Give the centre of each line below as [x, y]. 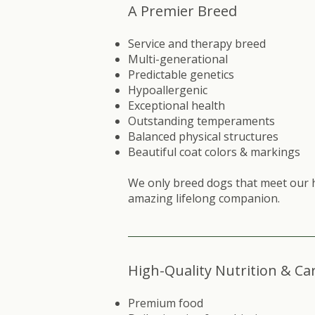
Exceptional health [178, 105]
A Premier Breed [182, 11]
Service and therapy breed [197, 44]
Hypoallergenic [168, 90]
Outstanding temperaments [201, 121]
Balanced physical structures [203, 136]
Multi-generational [178, 59]
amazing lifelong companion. [204, 198]
